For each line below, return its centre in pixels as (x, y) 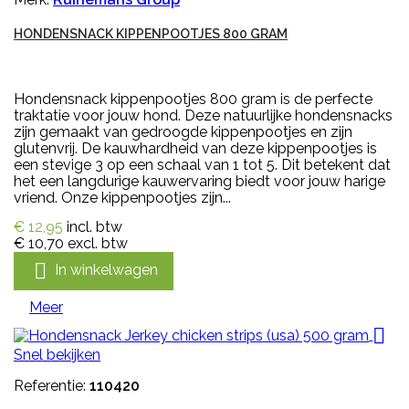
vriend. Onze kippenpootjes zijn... (122, 198)
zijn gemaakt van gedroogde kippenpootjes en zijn (183, 132)
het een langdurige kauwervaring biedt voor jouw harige (199, 182)
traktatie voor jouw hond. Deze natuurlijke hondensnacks (203, 116)
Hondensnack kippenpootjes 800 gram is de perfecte (193, 100)
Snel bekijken (57, 355)
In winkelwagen (106, 270)
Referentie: (52, 386)
